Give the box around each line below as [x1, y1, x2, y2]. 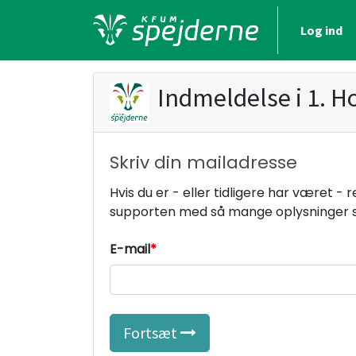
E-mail [110, 240, 150, 258]
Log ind [300, 22, 343, 38]
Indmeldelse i [157, 82, 307, 114]
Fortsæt [123, 323, 180, 342]
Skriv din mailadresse [110, 150, 297, 175]
